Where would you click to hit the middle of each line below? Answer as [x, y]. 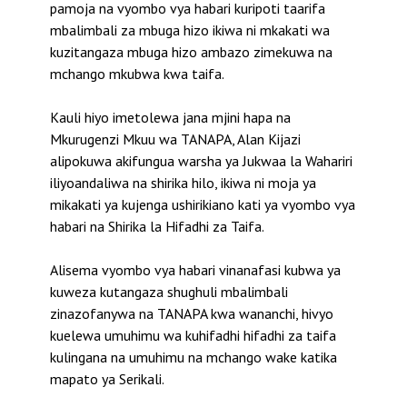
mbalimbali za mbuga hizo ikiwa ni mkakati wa [190, 30]
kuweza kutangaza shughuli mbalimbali [169, 292]
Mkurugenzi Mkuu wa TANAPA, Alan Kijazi [175, 139]
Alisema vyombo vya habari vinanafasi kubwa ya [195, 270]
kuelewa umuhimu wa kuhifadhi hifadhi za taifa [193, 336]
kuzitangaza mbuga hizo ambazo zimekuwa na [191, 52]
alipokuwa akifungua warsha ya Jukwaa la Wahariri [201, 161]
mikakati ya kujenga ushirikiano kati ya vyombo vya [203, 205]
